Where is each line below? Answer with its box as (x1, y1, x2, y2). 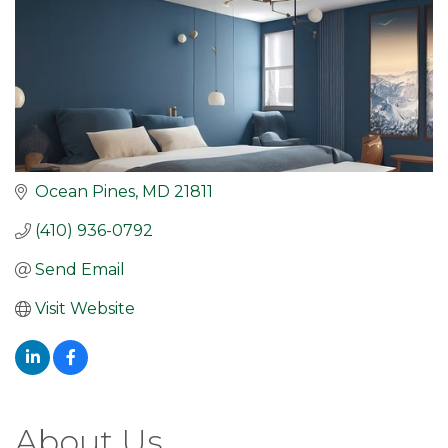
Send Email (35, 260, 125, 280)
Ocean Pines (35, 182, 135, 202)
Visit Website (35, 299, 135, 319)
